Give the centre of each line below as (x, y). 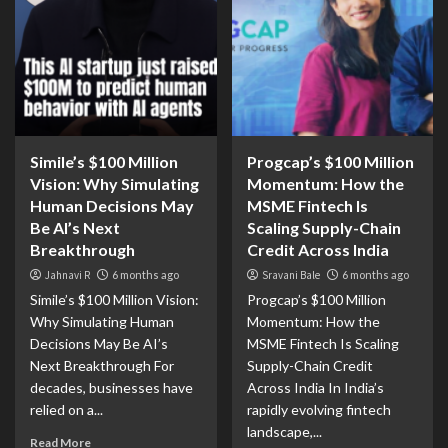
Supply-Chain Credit (309, 365)
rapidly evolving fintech (318, 409)
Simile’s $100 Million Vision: (114, 299)
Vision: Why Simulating (114, 183)
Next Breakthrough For (102, 365)
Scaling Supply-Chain (323, 227)
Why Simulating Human (102, 321)
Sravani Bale (290, 275)
